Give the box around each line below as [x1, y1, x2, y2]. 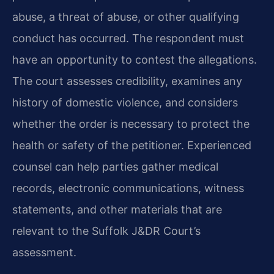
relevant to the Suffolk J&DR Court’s [12, 224, 201, 238]
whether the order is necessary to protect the [12, 117, 250, 131]
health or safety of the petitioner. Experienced [12, 139, 251, 152]
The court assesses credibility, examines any [12, 75, 242, 88]
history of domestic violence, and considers [12, 96, 238, 109]
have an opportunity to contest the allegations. [12, 53, 257, 67]
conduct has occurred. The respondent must [12, 32, 244, 45]
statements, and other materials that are [12, 203, 222, 217]
